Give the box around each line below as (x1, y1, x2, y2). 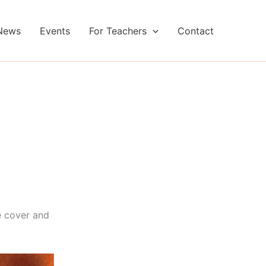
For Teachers (89, 24, 147, 37)
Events (40, 24, 71, 37)
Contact (178, 24, 214, 37)
